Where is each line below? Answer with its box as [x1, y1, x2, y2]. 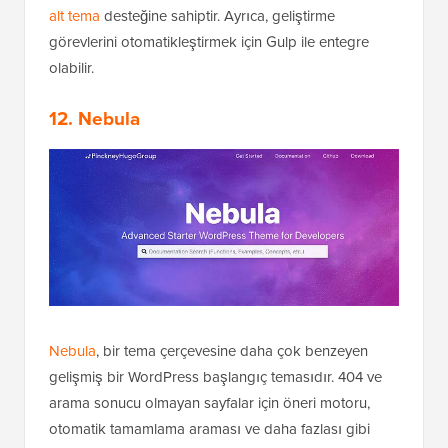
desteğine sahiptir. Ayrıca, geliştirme [100, 5, 335, 28]
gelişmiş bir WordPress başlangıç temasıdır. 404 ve [49, 366, 382, 389]
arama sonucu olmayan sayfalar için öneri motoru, [49, 392, 370, 415]
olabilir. [49, 57, 94, 80]
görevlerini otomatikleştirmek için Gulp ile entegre [49, 31, 369, 54]
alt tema [49, 5, 100, 28]
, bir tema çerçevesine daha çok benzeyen [96, 340, 368, 363]
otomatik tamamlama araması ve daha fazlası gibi [49, 418, 370, 441]
